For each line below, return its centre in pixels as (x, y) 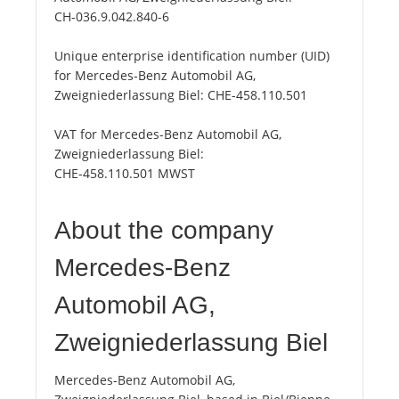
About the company (164, 231)
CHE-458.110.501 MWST (125, 174)
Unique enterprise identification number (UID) (192, 56)
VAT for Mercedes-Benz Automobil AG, (168, 134)
